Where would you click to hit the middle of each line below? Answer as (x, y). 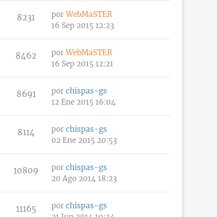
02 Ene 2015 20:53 (84, 140)
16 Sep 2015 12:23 (83, 25)
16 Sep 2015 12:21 (82, 63)
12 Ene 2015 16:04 (84, 102)
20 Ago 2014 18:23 (84, 178)
